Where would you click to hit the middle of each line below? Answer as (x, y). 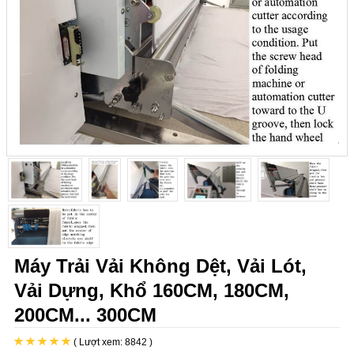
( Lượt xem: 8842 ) (112, 343)
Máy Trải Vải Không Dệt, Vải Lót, (160, 266)
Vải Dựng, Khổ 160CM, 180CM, (152, 291)
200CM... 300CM (85, 315)
